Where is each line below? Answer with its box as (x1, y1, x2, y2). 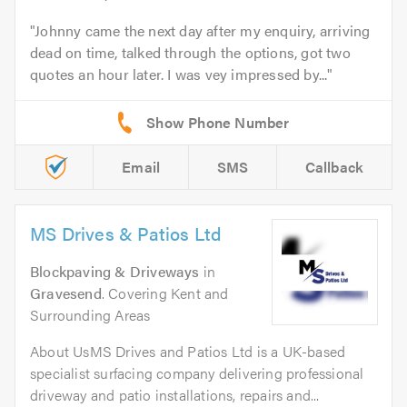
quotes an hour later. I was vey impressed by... (30, 64, 328, 85)
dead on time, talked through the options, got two (30, 42, 351, 64)
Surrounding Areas (30, 304, 151, 326)
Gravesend (30, 283, 102, 304)
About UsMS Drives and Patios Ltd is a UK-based (30, 341, 346, 362)
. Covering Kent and (101, 283, 229, 304)
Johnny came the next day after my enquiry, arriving (35, 20, 371, 42)
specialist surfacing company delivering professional (30, 362, 364, 384)
